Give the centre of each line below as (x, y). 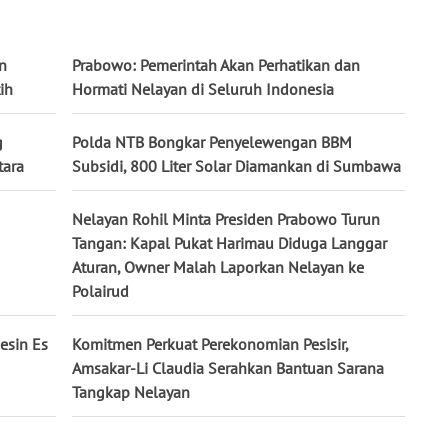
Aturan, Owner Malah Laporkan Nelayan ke (218, 267)
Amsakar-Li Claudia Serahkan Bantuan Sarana (228, 368)
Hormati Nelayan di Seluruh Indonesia (203, 89)
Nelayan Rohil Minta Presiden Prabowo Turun (226, 219)
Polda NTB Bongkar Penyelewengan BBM (212, 142)
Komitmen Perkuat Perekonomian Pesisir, (210, 344)
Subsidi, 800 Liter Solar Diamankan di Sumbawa (236, 166)
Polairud (100, 291)
